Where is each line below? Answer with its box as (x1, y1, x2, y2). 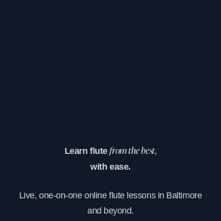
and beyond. (87, 205, 134, 216)
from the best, (110, 147, 157, 156)
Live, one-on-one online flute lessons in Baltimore (19, 190, 202, 200)
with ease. (90, 161, 131, 172)
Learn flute (64, 146, 110, 156)
